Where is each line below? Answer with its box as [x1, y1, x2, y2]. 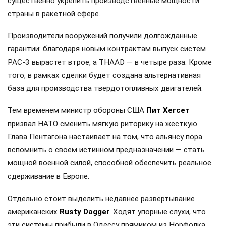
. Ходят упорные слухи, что [109, 207, 206, 216]
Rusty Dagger [60, 207, 109, 216]
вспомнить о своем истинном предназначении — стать [8, 145, 205, 155]
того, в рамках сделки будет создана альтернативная [8, 71, 201, 80]
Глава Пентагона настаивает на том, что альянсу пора [8, 132, 202, 142]
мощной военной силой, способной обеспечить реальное [8, 158, 211, 168]
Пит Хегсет [146, 106, 190, 116]
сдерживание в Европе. [8, 172, 89, 181]
